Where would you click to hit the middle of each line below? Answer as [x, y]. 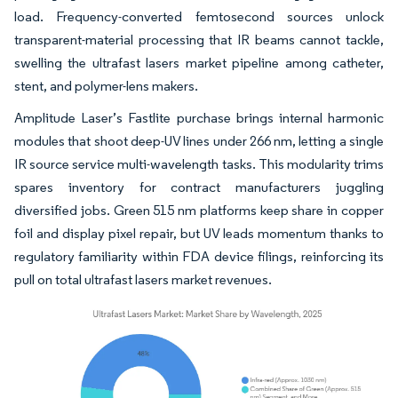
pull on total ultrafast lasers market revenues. [143, 280]
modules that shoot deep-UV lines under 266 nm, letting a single [199, 141]
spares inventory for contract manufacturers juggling [199, 187]
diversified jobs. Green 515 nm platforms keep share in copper [199, 211]
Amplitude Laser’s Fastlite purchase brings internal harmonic [199, 118]
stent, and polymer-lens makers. [107, 86]
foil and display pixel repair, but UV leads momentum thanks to [199, 234]
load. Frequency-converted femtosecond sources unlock [199, 17]
